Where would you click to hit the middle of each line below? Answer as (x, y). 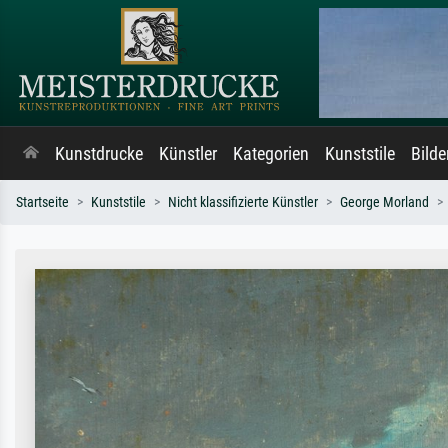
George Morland (384, 202)
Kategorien (271, 154)
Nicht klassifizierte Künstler (243, 202)
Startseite (42, 202)
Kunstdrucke (99, 154)
